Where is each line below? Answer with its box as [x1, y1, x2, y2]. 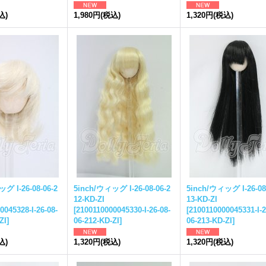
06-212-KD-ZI [74, 216, 119, 225]
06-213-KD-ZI [186, 216, 232, 225]
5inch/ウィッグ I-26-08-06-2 [74, 184, 170, 193]
